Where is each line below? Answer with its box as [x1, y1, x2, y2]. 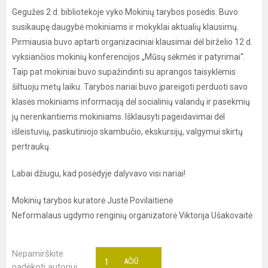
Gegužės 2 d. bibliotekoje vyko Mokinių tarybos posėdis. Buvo [12, 7, 238, 17]
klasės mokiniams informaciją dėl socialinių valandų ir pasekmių [12, 97, 250, 106]
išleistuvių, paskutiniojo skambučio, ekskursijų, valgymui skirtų [12, 127, 243, 136]
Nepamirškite [12, 248, 63, 259]
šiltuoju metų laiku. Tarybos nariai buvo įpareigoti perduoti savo [12, 82, 248, 92]
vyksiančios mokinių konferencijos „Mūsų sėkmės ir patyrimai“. [12, 52, 245, 62]
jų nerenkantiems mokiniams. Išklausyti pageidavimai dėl [12, 112, 225, 121]
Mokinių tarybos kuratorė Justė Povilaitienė [12, 196, 173, 205]
